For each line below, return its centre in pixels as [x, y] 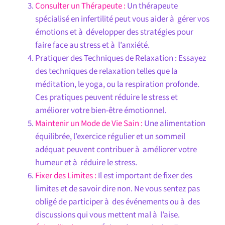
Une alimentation [174, 123]
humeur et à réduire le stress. [86, 162]
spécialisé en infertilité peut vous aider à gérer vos [122, 19]
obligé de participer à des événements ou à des [117, 202]
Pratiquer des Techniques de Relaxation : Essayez [120, 58]
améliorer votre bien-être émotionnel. [100, 110]
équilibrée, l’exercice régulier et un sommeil [110, 136]
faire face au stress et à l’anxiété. [92, 45]
